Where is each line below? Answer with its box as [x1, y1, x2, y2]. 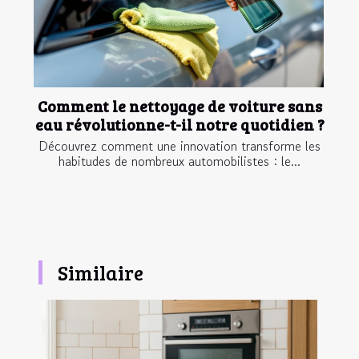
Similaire [57, 259, 143, 287]
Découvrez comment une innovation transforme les [38, 136, 321, 156]
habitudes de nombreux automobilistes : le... [58, 151, 301, 171]
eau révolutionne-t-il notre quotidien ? [34, 114, 325, 135]
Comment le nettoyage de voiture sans [37, 95, 322, 117]
